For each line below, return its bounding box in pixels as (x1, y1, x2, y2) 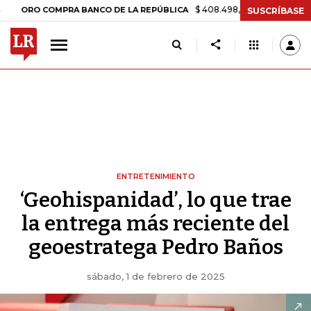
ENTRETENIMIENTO (116, 171, 195, 181)
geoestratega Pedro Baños (28, 235, 283, 260)
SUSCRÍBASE (247, 5, 304, 16)
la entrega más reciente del (22, 211, 289, 236)
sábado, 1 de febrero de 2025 (86, 271, 225, 282)
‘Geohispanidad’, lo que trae (19, 187, 292, 212)
